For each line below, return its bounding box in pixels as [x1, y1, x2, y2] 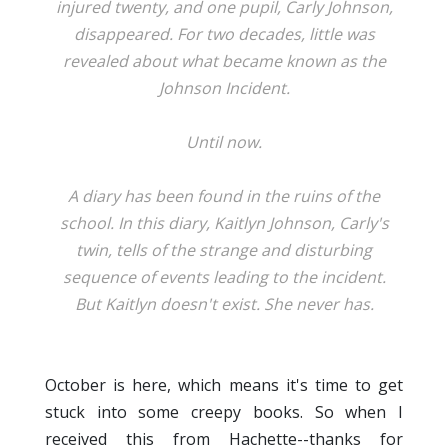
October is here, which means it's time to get [45, 374, 403, 397]
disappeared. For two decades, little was [73, 23, 375, 46]
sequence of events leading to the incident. [62, 266, 386, 289]
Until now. [186, 131, 262, 154]
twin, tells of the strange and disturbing [76, 239, 372, 262]
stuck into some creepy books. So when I [45, 401, 403, 424]
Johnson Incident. [158, 77, 290, 100]
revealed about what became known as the [62, 50, 386, 73]
